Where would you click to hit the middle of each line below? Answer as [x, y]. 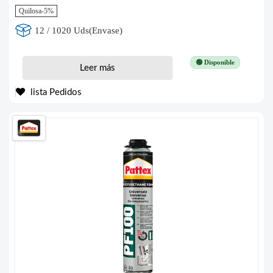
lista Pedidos [55, 93]
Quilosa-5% [36, 11]
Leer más [97, 68]
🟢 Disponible [215, 62]
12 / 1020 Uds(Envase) [79, 30]
